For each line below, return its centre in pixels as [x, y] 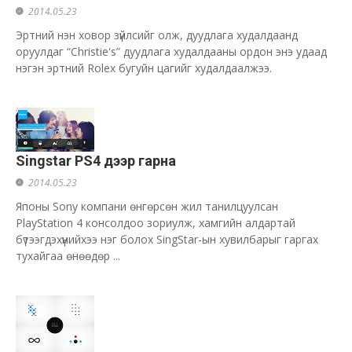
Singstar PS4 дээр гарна [96, 161]
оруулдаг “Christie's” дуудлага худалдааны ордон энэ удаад [171, 51]
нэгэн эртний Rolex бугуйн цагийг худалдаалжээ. [144, 68]
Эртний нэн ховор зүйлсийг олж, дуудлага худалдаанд [157, 35]
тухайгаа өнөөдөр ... [68, 256]
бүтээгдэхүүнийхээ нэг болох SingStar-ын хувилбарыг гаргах [167, 239]
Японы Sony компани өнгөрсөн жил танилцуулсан [147, 206]
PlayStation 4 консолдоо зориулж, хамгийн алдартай [156, 223]
